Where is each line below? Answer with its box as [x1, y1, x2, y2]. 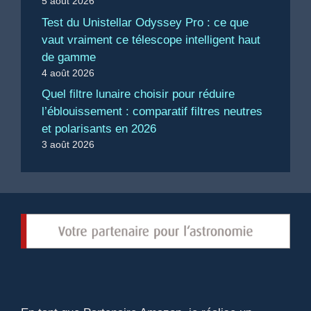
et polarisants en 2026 [42, 122, 156, 136]
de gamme [42, 50, 96, 64]
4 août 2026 [42, 67, 94, 78]
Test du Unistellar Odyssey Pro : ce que [42, 15, 249, 29]
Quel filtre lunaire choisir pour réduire [42, 87, 235, 101]
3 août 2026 [42, 139, 94, 151]
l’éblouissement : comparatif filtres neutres [42, 105, 262, 119]
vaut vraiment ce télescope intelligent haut [42, 33, 260, 47]
